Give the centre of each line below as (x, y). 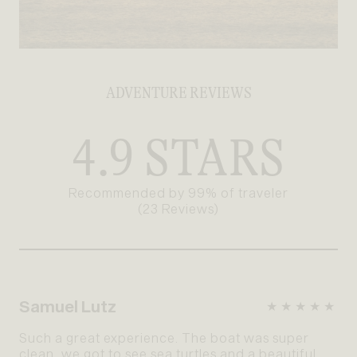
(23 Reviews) (178, 209)
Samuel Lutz (68, 306)
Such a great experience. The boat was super (164, 338)
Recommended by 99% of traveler (178, 193)
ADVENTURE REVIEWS (178, 93)
